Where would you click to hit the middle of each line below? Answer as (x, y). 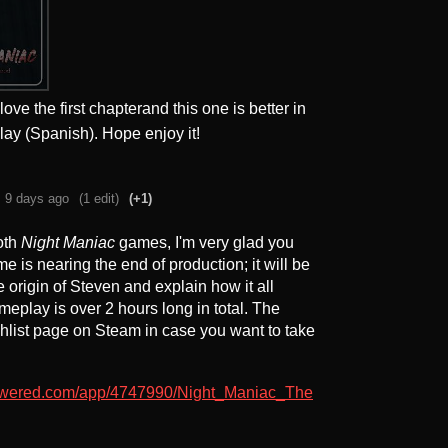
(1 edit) (99, 199)
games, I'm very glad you (204, 243)
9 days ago (37, 199)
